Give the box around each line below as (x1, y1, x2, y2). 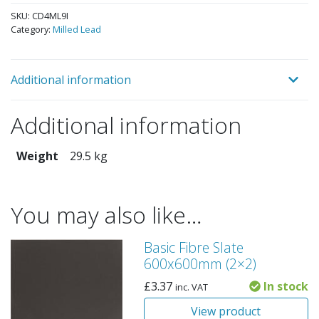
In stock (260, 278, 308, 294)
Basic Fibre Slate (143, 237, 244, 257)
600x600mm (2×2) (143, 253, 256, 273)
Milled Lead (53, 22, 101, 36)
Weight (16, 147, 58, 164)
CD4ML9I (32, 9, 68, 22)
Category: (11, 22, 53, 36)
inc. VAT (174, 280, 208, 293)
